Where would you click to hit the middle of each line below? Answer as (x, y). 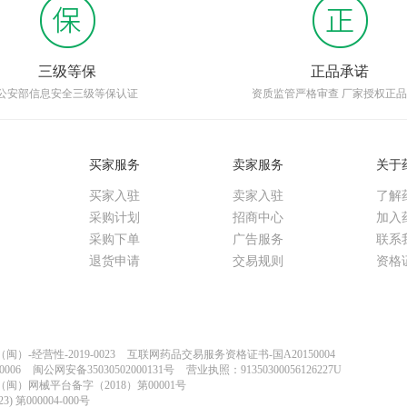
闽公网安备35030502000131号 (104, 370)
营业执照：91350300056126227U (264, 370)
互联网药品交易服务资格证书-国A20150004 (231, 354)
